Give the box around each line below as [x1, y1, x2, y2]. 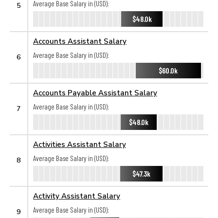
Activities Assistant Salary [33, 140, 126, 148]
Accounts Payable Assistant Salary [33, 88, 157, 97]
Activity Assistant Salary [33, 191, 120, 200]
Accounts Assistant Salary [33, 36, 127, 45]
